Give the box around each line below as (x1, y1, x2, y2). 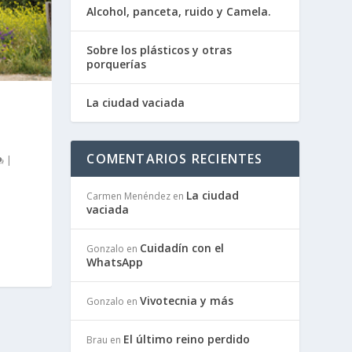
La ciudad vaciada (86, 94, 185, 110)
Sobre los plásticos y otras (86, 42, 233, 57)
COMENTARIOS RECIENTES (86, 149, 263, 167)
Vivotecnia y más (140, 292, 234, 308)
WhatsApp (86, 254, 144, 269)
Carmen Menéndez (86, 189, 171, 203)
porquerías (86, 56, 147, 71)
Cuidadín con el (140, 240, 225, 255)
